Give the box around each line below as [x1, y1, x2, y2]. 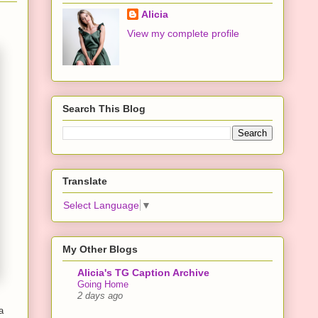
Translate [62, 175, 107, 187]
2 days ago [77, 290, 123, 301]
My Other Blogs [62, 243, 138, 255]
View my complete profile [126, 28, 239, 40]
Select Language [63, 199, 139, 212]
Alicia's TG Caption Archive [77, 266, 209, 278]
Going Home [77, 278, 128, 290]
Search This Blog [62, 102, 146, 114]
